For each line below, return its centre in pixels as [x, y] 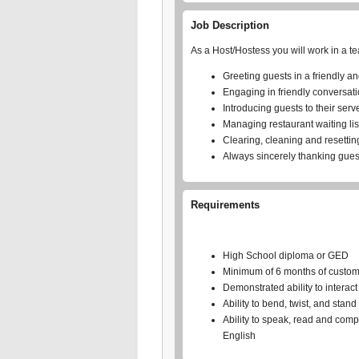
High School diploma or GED [286, 256]
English [239, 336]
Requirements [225, 205]
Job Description [230, 25]
